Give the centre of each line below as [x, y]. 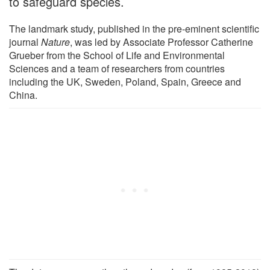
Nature [55, 42]
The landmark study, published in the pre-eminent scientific [134, 28]
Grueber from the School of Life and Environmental [117, 55]
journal [25, 42]
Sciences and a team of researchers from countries [117, 68]
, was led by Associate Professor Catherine [162, 42]
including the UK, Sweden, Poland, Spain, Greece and [125, 81]
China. [23, 95]
